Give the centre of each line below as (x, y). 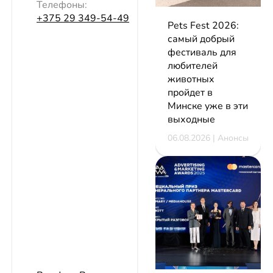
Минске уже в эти (208, 106)
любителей (193, 66)
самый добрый (201, 39)
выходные (191, 119)
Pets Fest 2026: (203, 25)
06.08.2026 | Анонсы (208, 138)
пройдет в (190, 92)
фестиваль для (202, 52)
